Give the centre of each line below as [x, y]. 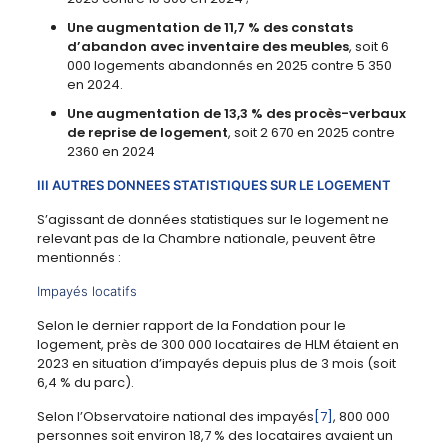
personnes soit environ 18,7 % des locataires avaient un [214, 436]
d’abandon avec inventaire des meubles [207, 47]
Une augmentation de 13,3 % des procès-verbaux [236, 114]
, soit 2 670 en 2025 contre [311, 133]
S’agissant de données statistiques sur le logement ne [212, 220]
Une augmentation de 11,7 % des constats [209, 28]
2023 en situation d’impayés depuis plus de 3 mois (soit [216, 364]
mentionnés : [78, 258]
